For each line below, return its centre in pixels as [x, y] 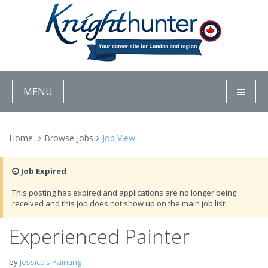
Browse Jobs [69, 138]
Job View [119, 138]
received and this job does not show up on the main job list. [119, 203]
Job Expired [43, 171]
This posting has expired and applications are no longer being [124, 193]
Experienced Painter [99, 237]
